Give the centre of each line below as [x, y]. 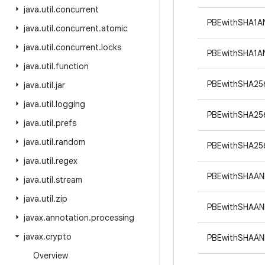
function [72, 66]
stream [69, 180]
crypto [59, 237]
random [70, 142]
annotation [67, 218]
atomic [114, 28]
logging [70, 104]
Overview [51, 256]
